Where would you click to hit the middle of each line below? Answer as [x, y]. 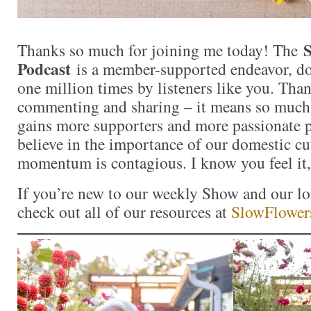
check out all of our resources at [124, 212]
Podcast [44, 69]
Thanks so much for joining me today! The [160, 50]
